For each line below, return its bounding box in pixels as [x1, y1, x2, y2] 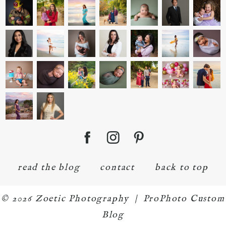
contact [100, 162, 135, 174]
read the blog [18, 162, 80, 174]
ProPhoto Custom [143, 193, 225, 205]
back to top [155, 162, 208, 174]
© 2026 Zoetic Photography [1, 193, 130, 205]
